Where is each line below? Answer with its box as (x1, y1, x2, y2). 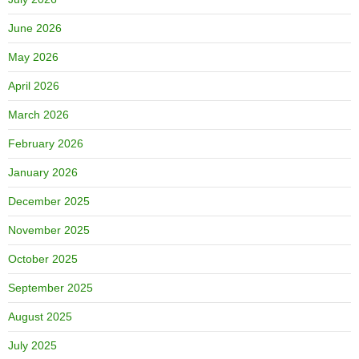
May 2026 (8, 50, 58, 63)
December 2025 (8, 194, 90, 208)
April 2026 (8, 79, 59, 92)
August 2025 (8, 309, 72, 323)
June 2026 (8, 21, 62, 34)
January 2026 (8, 165, 78, 179)
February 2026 (8, 136, 83, 150)
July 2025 (8, 338, 57, 352)
